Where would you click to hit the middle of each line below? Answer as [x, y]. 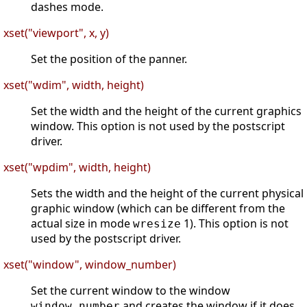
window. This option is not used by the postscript [158, 126]
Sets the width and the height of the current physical [167, 194]
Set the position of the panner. [109, 59]
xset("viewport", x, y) [56, 33]
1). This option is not [235, 224]
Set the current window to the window [131, 291]
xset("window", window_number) [90, 265]
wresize [157, 224]
